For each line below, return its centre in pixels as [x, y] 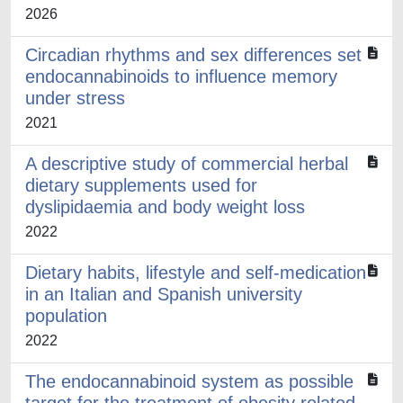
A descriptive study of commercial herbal [187, 164]
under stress [75, 98]
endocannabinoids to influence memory [181, 76]
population [66, 316]
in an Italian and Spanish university [164, 294]
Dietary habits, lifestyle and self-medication [196, 273]
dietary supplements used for [141, 185]
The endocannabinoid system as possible [189, 381]
